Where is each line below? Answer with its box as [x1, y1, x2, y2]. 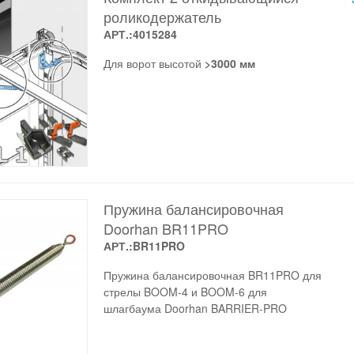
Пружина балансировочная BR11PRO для [103, 266, 322, 283]
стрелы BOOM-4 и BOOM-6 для [103, 283, 267, 299]
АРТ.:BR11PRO [103, 237, 185, 254]
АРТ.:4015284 [103, 25, 177, 42]
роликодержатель [103, 6, 221, 27]
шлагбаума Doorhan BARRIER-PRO [103, 299, 287, 316]
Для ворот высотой [103, 55, 205, 71]
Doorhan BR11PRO [103, 217, 228, 239]
